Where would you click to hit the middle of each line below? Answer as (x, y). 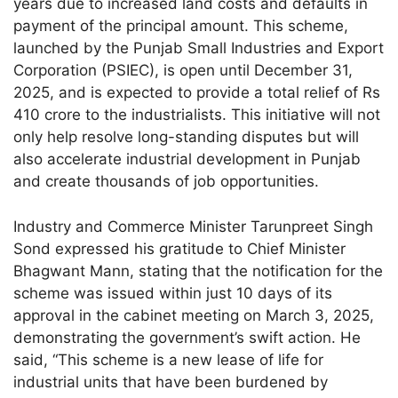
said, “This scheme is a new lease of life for (169, 359)
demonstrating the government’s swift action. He (187, 337)
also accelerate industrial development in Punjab (187, 159)
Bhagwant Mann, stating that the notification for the (199, 271)
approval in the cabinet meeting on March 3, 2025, (194, 315)
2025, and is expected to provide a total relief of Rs (197, 93)
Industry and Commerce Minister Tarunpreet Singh (194, 226)
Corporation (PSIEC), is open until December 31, (183, 71)
